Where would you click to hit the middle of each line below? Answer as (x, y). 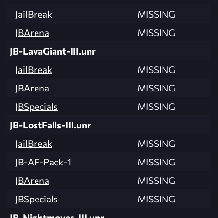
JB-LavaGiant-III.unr (53, 51)
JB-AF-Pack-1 (43, 162)
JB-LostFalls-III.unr (50, 125)
